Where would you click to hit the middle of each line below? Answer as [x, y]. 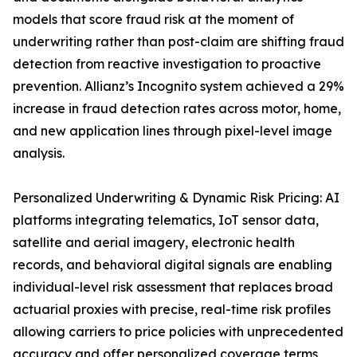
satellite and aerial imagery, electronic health [154, 243]
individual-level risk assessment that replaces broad [173, 287]
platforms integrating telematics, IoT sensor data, [166, 220]
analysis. [39, 153]
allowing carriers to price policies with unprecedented [178, 332]
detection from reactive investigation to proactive [167, 64]
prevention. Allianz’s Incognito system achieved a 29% [178, 86]
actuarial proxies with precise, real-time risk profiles [172, 310]
